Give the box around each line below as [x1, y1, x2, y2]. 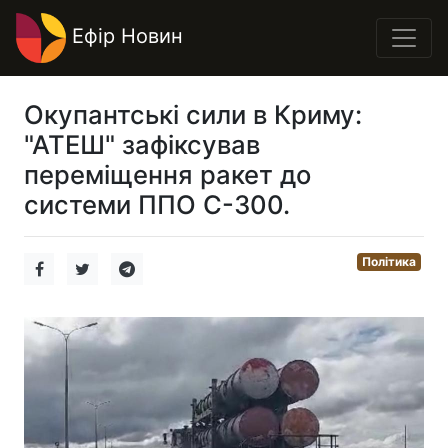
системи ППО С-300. [24, 189, 290, 220]
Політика [362, 254, 417, 269]
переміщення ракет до [24, 159, 311, 190]
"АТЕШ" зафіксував [24, 129, 260, 160]
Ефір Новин [66, 24, 183, 49]
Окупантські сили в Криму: [24, 99, 362, 130]
